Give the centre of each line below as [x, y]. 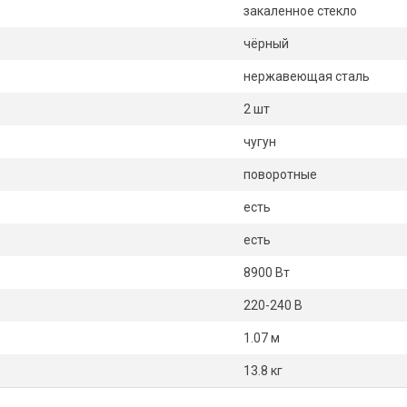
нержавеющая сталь [307, 76]
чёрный [266, 44]
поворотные [280, 174]
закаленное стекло [300, 11]
